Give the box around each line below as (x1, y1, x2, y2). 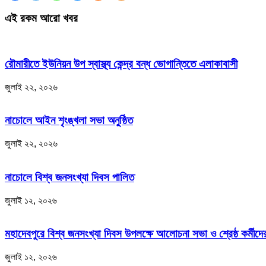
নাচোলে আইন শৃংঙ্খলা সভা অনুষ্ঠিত (5, 114, 133, 127)
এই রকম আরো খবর (5, 11, 78, 24)
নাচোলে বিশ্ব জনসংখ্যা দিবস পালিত (5, 170, 134, 183)
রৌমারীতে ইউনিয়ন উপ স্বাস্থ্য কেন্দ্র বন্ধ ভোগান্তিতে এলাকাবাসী (5, 57, 237, 70)
